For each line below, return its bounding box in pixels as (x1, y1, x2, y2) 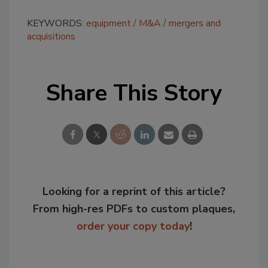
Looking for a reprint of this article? (42, 184, 226, 199)
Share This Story (46, 78, 222, 109)
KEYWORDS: (27, 17, 86, 31)
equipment (86, 17, 131, 31)
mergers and (169, 17, 221, 31)
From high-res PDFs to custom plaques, (33, 202, 235, 217)
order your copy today (76, 219, 190, 234)
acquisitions (27, 30, 75, 44)
